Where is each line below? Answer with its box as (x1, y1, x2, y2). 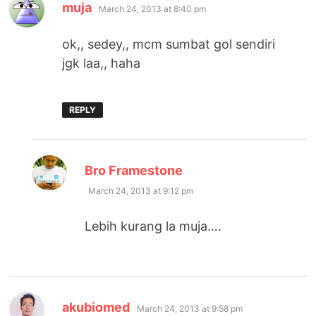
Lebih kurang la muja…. (85, 218, 222, 233)
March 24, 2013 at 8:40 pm (99, 3, 207, 14)
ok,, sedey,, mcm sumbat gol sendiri (62, 36, 276, 51)
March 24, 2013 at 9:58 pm (137, 303, 243, 314)
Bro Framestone (85, 162, 183, 178)
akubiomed (62, 299, 130, 315)
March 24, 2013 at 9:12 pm (88, 185, 194, 196)
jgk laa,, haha (62, 55, 141, 71)
